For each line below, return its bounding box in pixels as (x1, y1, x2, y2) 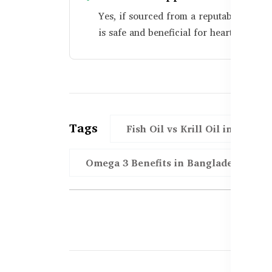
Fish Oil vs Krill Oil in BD (126, 121, 250, 137)
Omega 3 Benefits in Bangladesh (86, 155, 243, 171)
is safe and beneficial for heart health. (98, 24, 265, 41)
